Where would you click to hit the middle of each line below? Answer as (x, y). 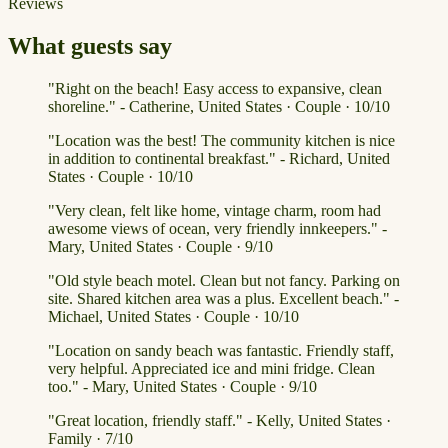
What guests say (90, 45)
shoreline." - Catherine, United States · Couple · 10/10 (219, 106)
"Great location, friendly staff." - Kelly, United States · (219, 420)
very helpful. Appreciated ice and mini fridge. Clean (211, 368)
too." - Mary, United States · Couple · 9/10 (182, 386)
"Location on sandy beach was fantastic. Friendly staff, (221, 350)
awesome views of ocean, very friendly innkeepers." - (217, 228)
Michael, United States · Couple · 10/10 (173, 316)
